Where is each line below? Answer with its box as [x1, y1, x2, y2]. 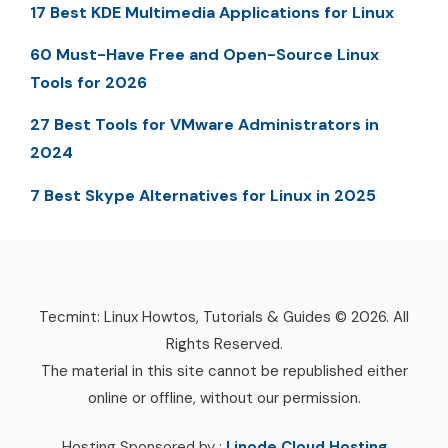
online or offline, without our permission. [87, 387, 361, 408]
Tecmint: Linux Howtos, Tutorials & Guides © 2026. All [39, 306, 409, 327]
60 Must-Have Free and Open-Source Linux [30, 44, 379, 66]
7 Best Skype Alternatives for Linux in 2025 [30, 184, 376, 206]
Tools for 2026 [30, 72, 147, 94]
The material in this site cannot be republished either [40, 360, 408, 381]
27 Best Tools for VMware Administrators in [30, 114, 379, 136]
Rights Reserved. [165, 333, 283, 354]
